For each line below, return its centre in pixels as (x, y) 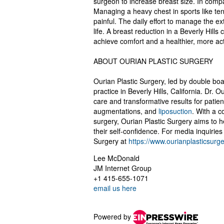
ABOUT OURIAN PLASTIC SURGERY (153, 61)
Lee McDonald (116, 158)
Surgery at (111, 141)
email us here (115, 188)
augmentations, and (126, 111)
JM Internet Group (122, 168)
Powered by (113, 216)
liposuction (175, 111)
